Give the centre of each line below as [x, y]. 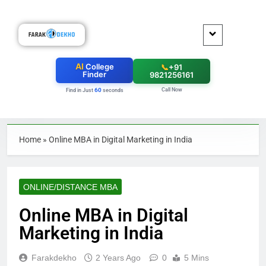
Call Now [172, 89]
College [99, 67]
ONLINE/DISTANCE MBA [70, 187]
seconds [112, 91]
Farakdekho [54, 258]
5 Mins [197, 258]
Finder [94, 75]
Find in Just [80, 91]
